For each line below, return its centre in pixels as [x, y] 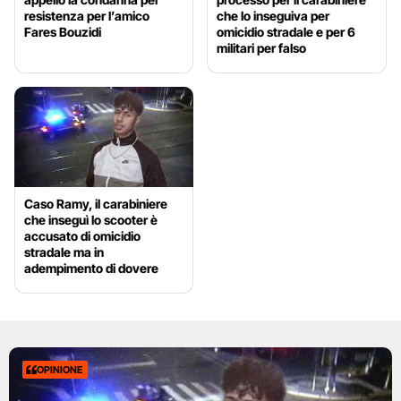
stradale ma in [64, 252]
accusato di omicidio [82, 236]
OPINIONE [60, 370]
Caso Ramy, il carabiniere [96, 204]
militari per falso [262, 47]
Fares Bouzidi [63, 31]
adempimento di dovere [91, 269]
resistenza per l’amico [87, 15]
